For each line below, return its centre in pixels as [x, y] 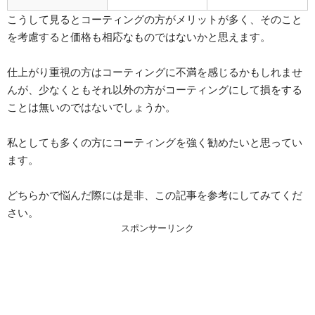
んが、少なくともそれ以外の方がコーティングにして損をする [155, 90]
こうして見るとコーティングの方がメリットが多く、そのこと [155, 20]
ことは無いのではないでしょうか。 [91, 108]
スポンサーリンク [157, 229]
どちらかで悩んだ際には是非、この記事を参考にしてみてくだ [155, 195]
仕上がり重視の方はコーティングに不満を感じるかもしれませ [155, 72]
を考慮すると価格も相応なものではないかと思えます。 [139, 37]
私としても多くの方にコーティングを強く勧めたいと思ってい [155, 143]
